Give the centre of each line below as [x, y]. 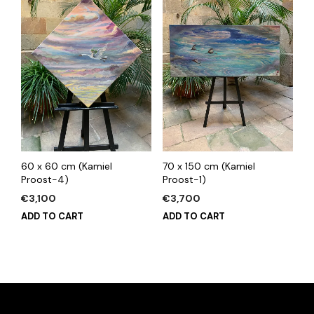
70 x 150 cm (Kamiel [209, 166]
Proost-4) [45, 180]
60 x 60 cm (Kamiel [67, 166]
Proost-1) [184, 180]
